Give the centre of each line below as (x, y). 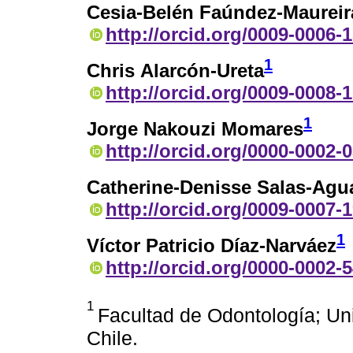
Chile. (112, 338)
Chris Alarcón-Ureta (175, 71)
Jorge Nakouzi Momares (195, 129)
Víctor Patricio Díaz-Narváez (212, 245)
